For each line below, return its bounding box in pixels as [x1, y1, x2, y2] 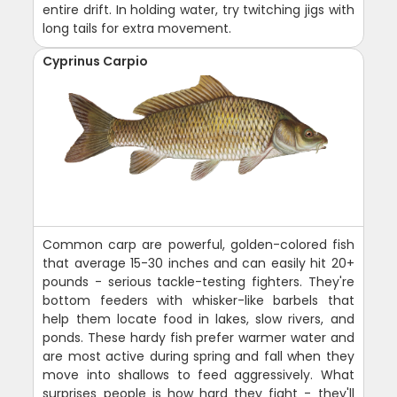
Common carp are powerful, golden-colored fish [43, 235, 354, 253]
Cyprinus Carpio [43, 51, 149, 70]
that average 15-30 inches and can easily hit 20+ [43, 253, 354, 272]
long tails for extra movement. [43, 19, 232, 37]
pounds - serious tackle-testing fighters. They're [43, 272, 354, 291]
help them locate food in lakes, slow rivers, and [43, 309, 354, 328]
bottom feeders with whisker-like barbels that [43, 291, 354, 309]
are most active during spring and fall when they [43, 346, 354, 365]
